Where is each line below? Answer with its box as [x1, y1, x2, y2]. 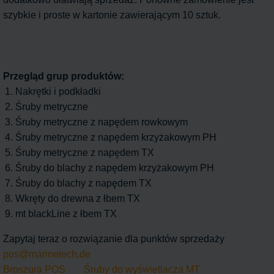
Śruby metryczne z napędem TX [15, 147, 154, 158]
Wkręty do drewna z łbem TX [15, 193, 140, 204]
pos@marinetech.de [3, 249, 91, 259]
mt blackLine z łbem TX [15, 209, 117, 219]
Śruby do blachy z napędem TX [15, 178, 152, 188]
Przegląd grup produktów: [3, 71, 124, 81]
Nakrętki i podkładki [15, 86, 101, 97]
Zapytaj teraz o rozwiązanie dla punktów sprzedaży [3, 234, 224, 244]
